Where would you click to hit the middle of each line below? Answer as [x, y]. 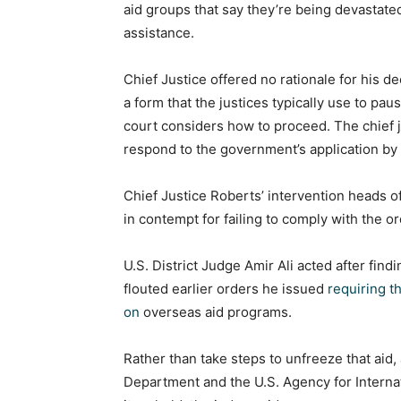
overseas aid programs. [216, 311]
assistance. [159, 32]
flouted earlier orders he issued [226, 288]
